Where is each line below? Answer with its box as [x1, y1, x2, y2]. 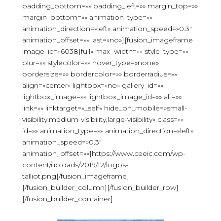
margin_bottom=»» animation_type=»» [22, 13, 152, 22]
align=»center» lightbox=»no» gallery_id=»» [22, 81, 163, 90]
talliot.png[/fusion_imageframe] [22, 172, 129, 181]
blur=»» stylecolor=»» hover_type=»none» [22, 58, 159, 67]
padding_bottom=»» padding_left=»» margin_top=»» [22, 1, 198, 10]
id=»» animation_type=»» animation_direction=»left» [22, 126, 193, 135]
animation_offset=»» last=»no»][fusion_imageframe [22, 36, 193, 44]
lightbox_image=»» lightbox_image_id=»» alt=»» [22, 92, 182, 101]
